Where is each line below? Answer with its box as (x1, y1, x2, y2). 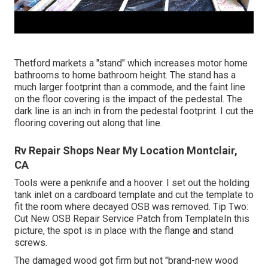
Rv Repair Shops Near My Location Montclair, (14, 144, 237, 157)
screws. (14, 236, 47, 248)
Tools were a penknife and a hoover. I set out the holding (14, 176, 249, 188)
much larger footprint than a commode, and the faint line (14, 81, 245, 93)
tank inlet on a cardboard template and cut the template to (14, 188, 254, 200)
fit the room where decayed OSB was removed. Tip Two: (14, 200, 248, 212)
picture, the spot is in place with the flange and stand (14, 224, 233, 236)
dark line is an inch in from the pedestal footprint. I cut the (14, 105, 254, 117)
